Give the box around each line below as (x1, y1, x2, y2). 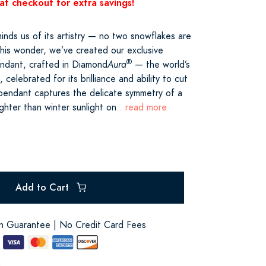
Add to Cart (15, 180, 72, 194)
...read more (116, 100, 167, 114)
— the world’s (132, 58, 190, 71)
